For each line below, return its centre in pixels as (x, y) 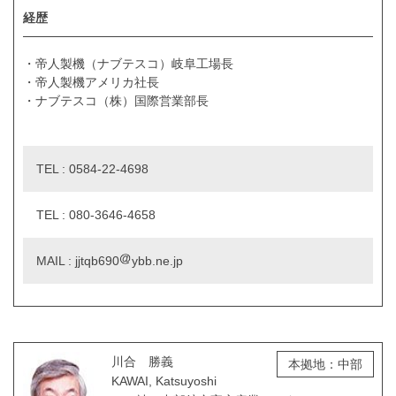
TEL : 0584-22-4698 (92, 169)
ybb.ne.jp (157, 261)
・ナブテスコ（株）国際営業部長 (116, 101)
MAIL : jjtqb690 (78, 261)
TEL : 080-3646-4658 (96, 215)
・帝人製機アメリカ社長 (91, 83)
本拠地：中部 (325, 365)
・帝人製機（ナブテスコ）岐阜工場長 (128, 64)
